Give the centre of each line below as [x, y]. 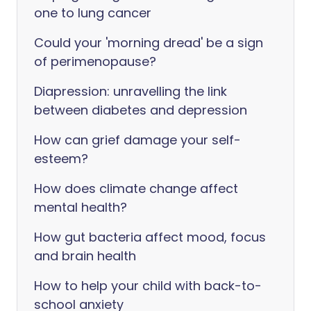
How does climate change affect [136, 189]
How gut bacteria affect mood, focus [150, 237]
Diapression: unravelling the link [131, 92]
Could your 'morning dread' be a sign [149, 43]
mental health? [81, 208]
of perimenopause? [95, 62]
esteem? [61, 159]
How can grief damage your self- [137, 140]
